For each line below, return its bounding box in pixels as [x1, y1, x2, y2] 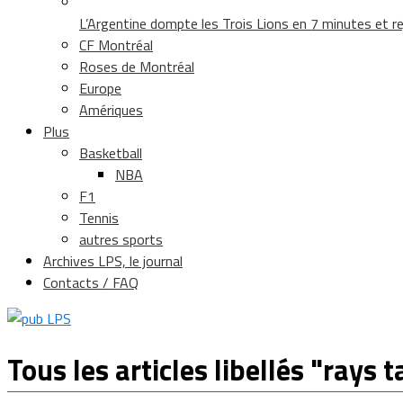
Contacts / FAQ [43, 271, 139, 293]
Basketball [79, 141, 142, 164]
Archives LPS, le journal [43, 249, 183, 272]
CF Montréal [79, 33, 153, 56]
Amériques [79, 98, 143, 121]
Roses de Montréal [79, 55, 194, 77]
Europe [79, 76, 121, 99]
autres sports [79, 228, 163, 250]
